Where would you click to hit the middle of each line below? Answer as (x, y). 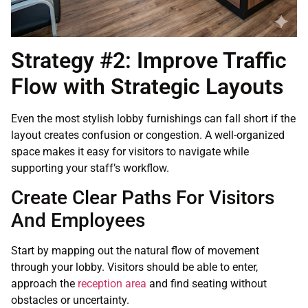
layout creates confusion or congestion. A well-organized (148, 135)
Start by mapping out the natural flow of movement (135, 251)
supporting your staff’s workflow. (90, 168)
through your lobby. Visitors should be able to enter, (134, 267)
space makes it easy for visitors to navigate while (130, 151)
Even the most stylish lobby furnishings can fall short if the (153, 118)
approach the (44, 284)
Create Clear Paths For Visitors (143, 198)
